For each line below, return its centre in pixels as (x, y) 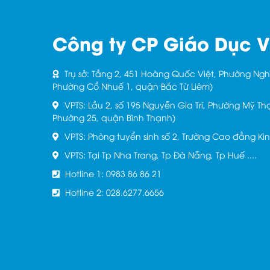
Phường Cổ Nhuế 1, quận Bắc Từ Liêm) (133, 86)
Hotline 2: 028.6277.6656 (113, 192)
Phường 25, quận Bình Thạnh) (114, 117)
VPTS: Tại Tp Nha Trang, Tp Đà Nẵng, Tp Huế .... (159, 155)
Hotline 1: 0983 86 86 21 (112, 173)
